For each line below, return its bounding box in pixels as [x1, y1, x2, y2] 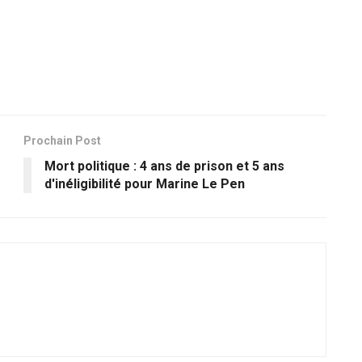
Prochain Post [23, 134, 101, 148]
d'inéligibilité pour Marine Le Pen [44, 176, 245, 192]
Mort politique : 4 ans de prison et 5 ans [44, 158, 284, 175]
